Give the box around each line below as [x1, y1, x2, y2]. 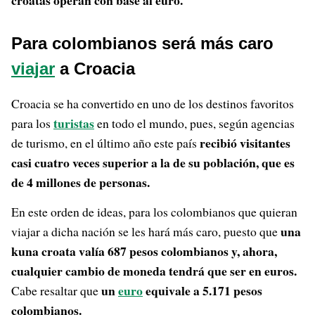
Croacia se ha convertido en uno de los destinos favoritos [11, 95, 294, 112]
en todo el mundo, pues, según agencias [94, 115, 295, 131]
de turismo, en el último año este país [11, 134, 200, 151]
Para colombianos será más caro [11, 34, 274, 53]
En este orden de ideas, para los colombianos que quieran [11, 203, 297, 220]
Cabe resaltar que [11, 282, 101, 299]
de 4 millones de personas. [11, 173, 154, 191]
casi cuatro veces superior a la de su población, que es [11, 153, 295, 172]
